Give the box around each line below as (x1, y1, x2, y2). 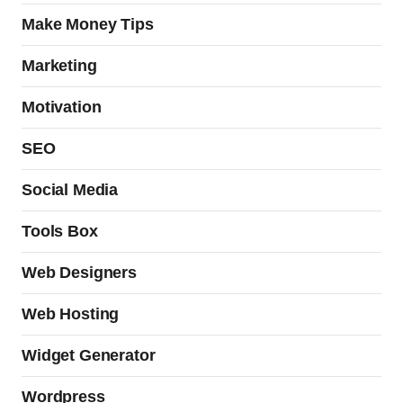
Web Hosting (22, 305, 120, 324)
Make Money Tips (22, 15, 154, 34)
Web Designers (22, 264, 137, 282)
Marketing (22, 57, 97, 76)
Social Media (22, 181, 119, 200)
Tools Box (22, 222, 98, 241)
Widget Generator (22, 346, 156, 365)
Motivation (22, 98, 102, 117)
